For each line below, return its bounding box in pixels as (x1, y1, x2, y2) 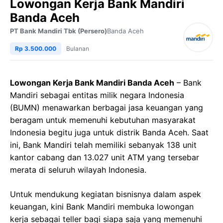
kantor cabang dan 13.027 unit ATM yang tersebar (10, 152, 199, 162)
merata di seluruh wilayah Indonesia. (10, 165, 146, 175)
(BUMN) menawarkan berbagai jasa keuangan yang (10, 103, 203, 112)
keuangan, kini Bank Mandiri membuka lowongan (10, 202, 194, 212)
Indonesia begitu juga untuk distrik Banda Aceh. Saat (10, 127, 209, 137)
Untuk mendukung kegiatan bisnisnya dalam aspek (10, 189, 201, 199)
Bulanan (66, 45, 89, 52)
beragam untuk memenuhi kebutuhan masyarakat (10, 115, 196, 125)
